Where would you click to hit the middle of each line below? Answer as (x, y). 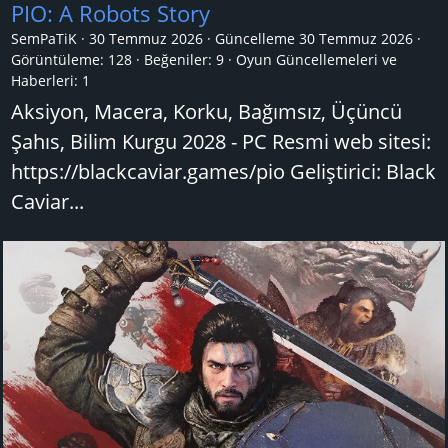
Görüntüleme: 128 (73, 60)
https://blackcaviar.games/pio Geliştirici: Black (223, 172)
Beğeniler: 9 (184, 60)
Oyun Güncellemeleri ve (316, 60)
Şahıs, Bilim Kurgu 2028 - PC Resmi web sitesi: (221, 142)
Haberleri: (44, 81)
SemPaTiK (44, 39)
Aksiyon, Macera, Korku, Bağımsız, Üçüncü (206, 112)
